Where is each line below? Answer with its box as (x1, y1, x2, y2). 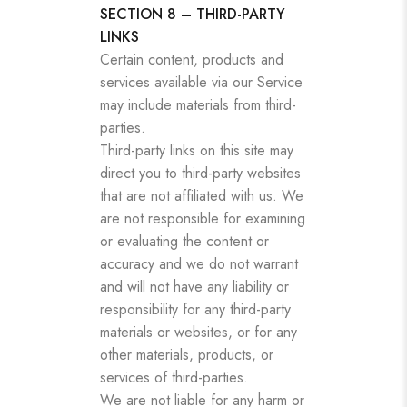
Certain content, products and (100, 48, 283, 70)
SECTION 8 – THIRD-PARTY (100, 3, 285, 25)
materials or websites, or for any (100, 321, 297, 342)
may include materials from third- (100, 94, 296, 115)
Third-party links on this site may (100, 139, 293, 161)
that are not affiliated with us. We (100, 184, 303, 206)
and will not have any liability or (100, 275, 289, 297)
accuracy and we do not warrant (100, 253, 298, 274)
